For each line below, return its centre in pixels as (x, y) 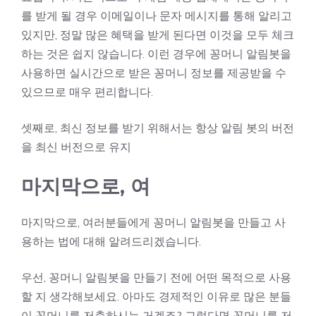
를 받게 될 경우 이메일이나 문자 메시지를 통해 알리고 (157, 15)
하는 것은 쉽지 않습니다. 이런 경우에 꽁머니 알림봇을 (156, 53)
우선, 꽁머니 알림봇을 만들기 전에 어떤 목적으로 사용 (156, 277)
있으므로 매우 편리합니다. (87, 91)
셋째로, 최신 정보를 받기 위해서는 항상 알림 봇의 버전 (158, 127)
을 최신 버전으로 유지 (76, 146)
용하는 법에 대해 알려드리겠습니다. (111, 241)
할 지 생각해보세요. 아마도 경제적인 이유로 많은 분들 (156, 296)
